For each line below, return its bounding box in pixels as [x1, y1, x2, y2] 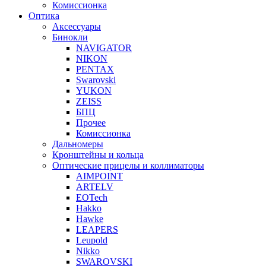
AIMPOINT [76, 170, 123, 181]
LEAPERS [76, 224, 118, 235]
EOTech [76, 192, 107, 202]
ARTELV [76, 181, 113, 192]
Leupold [76, 235, 107, 245]
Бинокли [52, 31, 88, 42]
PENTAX [76, 64, 114, 74]
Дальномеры [52, 138, 103, 149]
